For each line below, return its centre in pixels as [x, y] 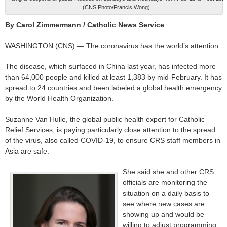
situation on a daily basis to [166, 193]
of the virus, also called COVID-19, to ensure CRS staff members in [113, 140]
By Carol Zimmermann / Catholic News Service [85, 25]
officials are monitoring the [165, 182]
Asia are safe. [27, 151]
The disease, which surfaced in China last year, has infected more [110, 66]
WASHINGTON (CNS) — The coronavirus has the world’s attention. [113, 45]
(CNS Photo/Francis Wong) [116, 7]
